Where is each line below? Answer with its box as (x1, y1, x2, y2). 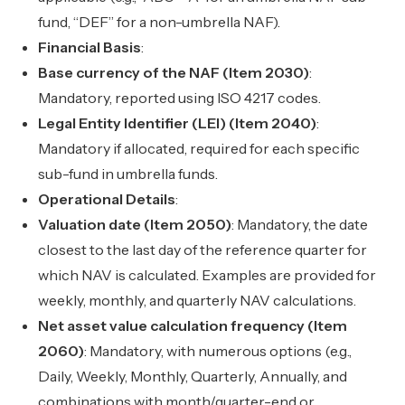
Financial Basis (38, 38, 142, 56)
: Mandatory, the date (231, 215, 369, 233)
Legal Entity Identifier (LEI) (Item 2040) (38, 114, 317, 132)
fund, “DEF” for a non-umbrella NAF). (38, 13, 281, 31)
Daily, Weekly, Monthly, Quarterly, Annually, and (38, 367, 348, 385)
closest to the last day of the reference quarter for (38, 240, 368, 259)
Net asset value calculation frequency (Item (38, 316, 348, 334)
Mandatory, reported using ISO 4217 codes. (38, 89, 322, 107)
